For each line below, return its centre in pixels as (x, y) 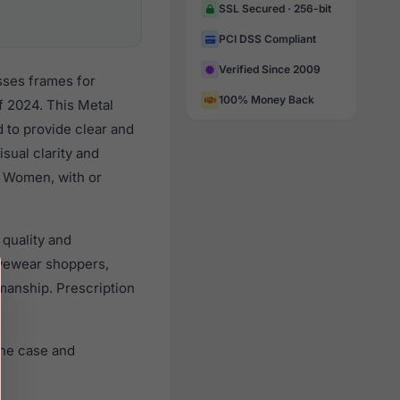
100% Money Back (267, 100)
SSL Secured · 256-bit (275, 8)
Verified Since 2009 (270, 69)
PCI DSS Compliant (267, 39)
